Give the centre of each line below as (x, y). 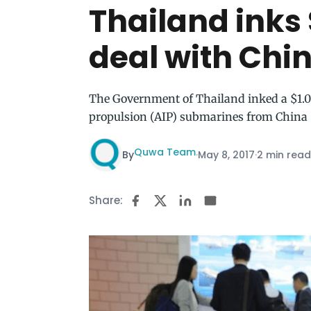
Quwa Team (165, 152)
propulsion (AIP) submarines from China (198, 117)
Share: (106, 200)
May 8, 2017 (226, 154)
